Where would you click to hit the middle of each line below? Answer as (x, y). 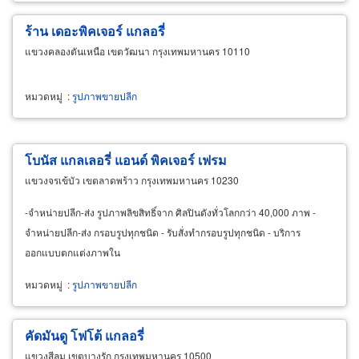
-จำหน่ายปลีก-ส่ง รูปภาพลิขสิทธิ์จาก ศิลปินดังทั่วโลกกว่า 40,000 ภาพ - (170, 212)
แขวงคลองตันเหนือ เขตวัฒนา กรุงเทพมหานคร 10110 (137, 50)
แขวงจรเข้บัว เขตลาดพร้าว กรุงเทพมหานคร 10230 (132, 179)
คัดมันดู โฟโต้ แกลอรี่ (85, 335)
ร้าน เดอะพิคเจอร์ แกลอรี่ (95, 30)
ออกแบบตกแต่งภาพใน (73, 252)
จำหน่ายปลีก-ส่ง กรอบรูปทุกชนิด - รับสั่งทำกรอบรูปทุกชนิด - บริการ (163, 232)
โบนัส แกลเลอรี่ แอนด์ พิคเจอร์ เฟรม (126, 159)
